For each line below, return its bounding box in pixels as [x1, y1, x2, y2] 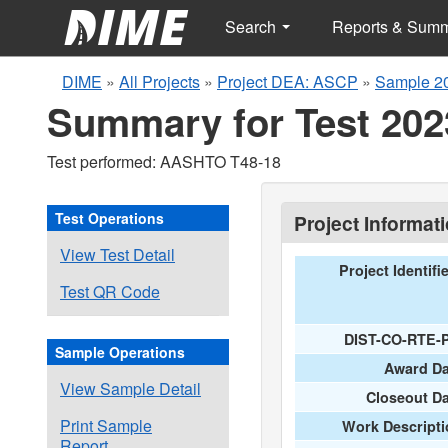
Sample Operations [55, 342, 185, 362]
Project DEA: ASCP [217, 70, 358, 93]
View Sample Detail [60, 377, 201, 400]
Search [225, 15, 280, 38]
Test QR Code [60, 280, 160, 303]
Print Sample [60, 414, 152, 437]
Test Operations [55, 208, 164, 228]
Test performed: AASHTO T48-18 [47, 150, 281, 173]
